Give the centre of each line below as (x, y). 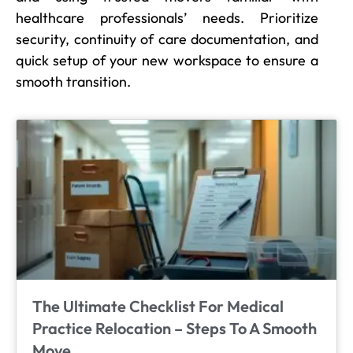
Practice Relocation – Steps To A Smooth (175, 328)
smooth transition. (73, 81)
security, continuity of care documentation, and (167, 39)
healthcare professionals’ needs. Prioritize (167, 17)
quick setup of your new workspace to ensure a (167, 60)
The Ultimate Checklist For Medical (158, 306)
